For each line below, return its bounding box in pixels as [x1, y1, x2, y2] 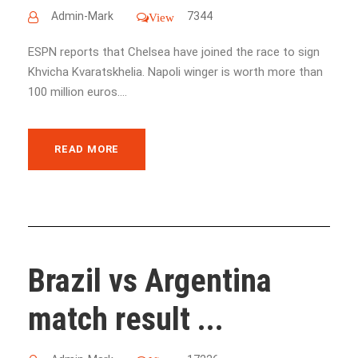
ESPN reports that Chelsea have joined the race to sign [28, 45, 320, 59]
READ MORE [54, 143, 120, 155]
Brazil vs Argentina [28, 262, 272, 300]
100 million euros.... [28, 85, 127, 99]
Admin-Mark [51, 10, 113, 22]
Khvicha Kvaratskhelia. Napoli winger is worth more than [28, 65, 323, 79]
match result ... [28, 300, 224, 339]
